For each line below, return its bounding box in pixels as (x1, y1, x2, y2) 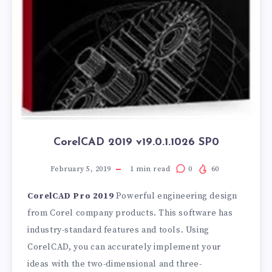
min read (134, 165, 170, 174)
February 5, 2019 (50, 165, 111, 174)
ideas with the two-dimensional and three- (27, 259, 202, 270)
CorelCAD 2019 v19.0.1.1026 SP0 (53, 137, 219, 149)
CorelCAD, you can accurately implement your (27, 242, 221, 253)
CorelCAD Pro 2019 (27, 191, 114, 202)
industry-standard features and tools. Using (27, 225, 209, 236)
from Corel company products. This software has (27, 208, 233, 219)
